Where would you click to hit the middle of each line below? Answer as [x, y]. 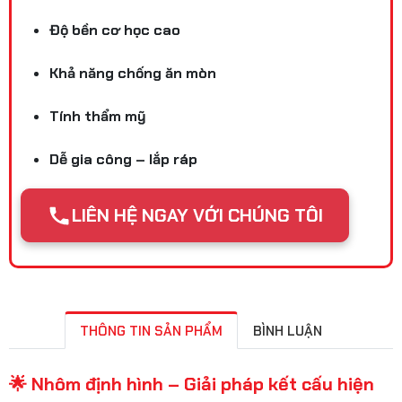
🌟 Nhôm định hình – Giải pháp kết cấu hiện [192, 384]
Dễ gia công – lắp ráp [123, 159]
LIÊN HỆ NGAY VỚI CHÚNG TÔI [197, 215]
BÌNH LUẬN [288, 331]
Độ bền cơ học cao [115, 30]
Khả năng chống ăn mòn [133, 73]
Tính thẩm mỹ [97, 116]
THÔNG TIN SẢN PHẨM [151, 331]
